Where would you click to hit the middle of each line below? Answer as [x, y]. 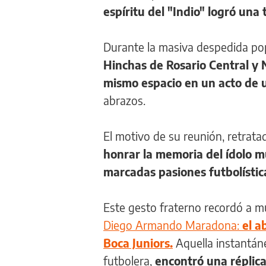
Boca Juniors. [138, 243]
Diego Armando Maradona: [173, 225]
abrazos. [126, 100]
